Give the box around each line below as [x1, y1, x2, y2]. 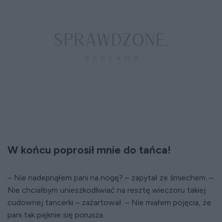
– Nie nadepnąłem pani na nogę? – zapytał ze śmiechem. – [7, 173, 214, 183]
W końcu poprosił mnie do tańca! [7, 143, 171, 157]
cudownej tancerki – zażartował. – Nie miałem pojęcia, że [7, 198, 211, 208]
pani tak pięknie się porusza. [7, 210, 105, 220]
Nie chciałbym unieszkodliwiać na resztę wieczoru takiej [7, 185, 206, 195]
